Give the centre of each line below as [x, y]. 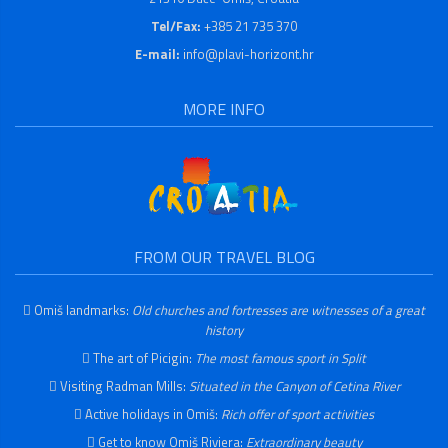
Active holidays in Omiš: [153, 413]
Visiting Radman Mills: [124, 385]
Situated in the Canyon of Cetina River [294, 385]
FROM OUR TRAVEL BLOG [224, 256]
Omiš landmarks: [83, 309]
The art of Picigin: [144, 357]
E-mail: [157, 54]
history [224, 329]
